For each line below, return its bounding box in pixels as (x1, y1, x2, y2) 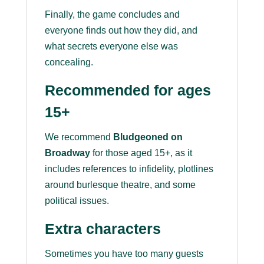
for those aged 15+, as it (90, 148, 192, 159)
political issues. (44, 196, 109, 206)
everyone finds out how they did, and (44, 25, 197, 36)
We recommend (44, 132, 113, 143)
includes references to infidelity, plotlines (44, 164, 213, 174)
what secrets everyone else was (44, 41, 178, 52)
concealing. (44, 57, 93, 68)
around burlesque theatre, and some (44, 180, 196, 190)
